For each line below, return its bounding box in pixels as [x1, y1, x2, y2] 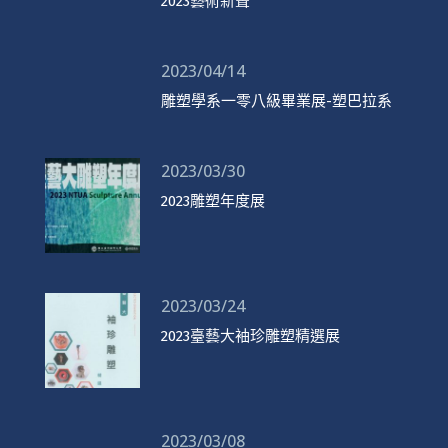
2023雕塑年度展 [160, 191, 265, 210]
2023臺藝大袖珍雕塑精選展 [160, 326, 340, 345]
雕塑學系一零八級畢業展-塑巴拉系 [160, 91, 392, 110]
